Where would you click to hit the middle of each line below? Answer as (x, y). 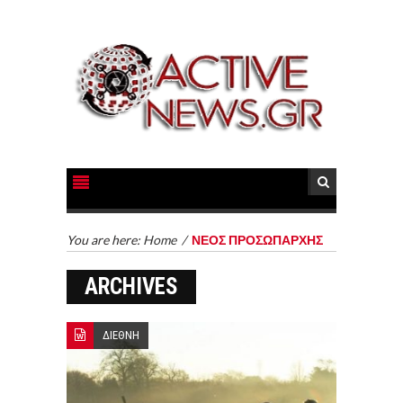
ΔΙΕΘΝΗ (121, 335)
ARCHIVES (131, 286)
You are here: (105, 239)
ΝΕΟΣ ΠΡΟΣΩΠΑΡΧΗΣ (257, 239)
